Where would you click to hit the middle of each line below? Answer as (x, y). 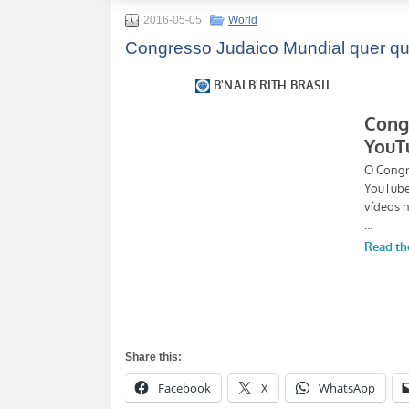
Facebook (184, 388)
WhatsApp (347, 388)
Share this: (153, 357)
